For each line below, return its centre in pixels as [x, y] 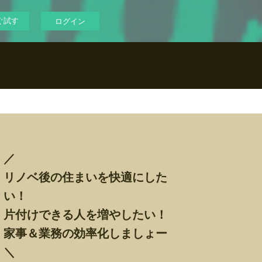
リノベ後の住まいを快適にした [85, 176]
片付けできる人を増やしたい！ [85, 214]
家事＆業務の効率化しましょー [85, 232]
